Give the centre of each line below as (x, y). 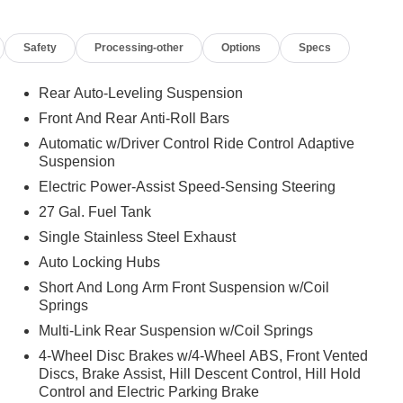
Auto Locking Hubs (99, 262)
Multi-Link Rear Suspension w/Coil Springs (175, 331)
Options (242, 47)
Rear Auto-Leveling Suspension (140, 93)
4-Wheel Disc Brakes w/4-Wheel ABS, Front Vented (203, 356)
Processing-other (139, 47)
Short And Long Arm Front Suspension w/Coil (184, 287)
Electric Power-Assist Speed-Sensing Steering (187, 187)
